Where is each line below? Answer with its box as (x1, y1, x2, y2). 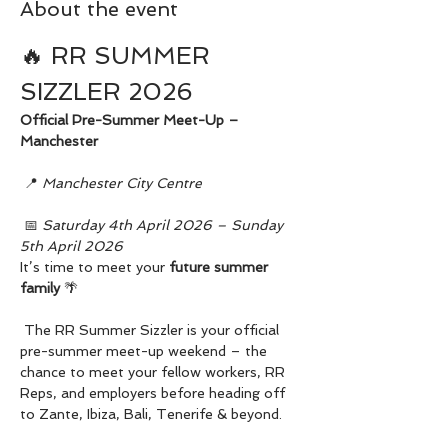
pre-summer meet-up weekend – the (20, 343, 271, 359)
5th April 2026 (20, 238, 123, 254)
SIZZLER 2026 (20, 77, 193, 106)
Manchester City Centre (42, 175, 202, 191)
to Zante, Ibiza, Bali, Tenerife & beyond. (20, 406, 282, 422)
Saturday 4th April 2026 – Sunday (42, 217, 287, 233)
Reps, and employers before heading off (20, 385, 289, 401)
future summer (169, 259, 272, 275)
